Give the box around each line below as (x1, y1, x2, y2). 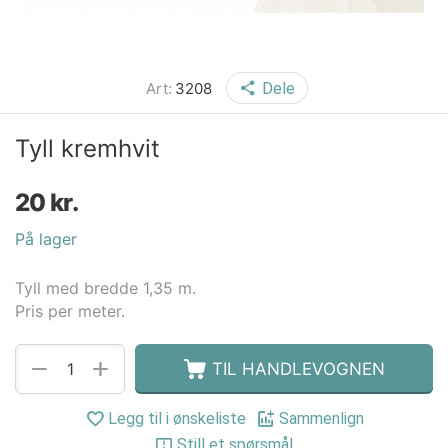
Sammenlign (278, 409, 364, 429)
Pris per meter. (15, 300, 130, 321)
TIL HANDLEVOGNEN (212, 358, 385, 379)
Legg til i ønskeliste (107, 409, 246, 429)
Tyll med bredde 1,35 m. (15, 277, 201, 298)
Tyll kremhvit (15, 134, 160, 163)
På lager (15, 228, 77, 249)
